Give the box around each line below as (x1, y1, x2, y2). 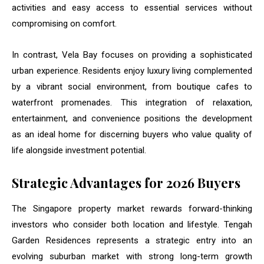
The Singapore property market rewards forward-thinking (12, 203, 252, 214)
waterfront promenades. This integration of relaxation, (12, 97, 252, 108)
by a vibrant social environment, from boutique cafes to (12, 81, 252, 93)
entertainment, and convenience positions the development (12, 113, 252, 124)
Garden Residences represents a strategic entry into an (12, 235, 252, 246)
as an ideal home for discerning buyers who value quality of (12, 129, 252, 140)
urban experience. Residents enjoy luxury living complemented (12, 65, 252, 77)
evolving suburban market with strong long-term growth (12, 251, 252, 262)
